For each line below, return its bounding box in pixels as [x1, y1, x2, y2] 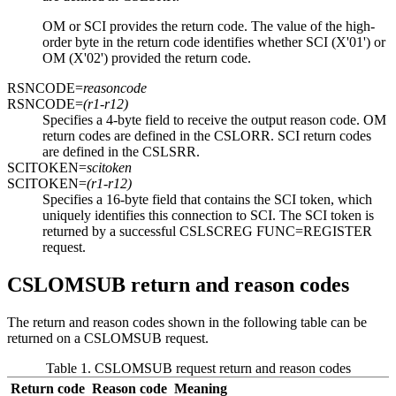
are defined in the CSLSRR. [42, 144, 200, 160]
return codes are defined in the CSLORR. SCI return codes [42, 128, 371, 144]
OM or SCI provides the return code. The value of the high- [42, 19, 375, 34]
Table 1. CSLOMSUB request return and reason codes [45, 360, 351, 376]
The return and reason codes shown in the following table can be [7, 314, 367, 330]
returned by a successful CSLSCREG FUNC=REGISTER [42, 224, 372, 240]
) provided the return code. [103, 50, 251, 66]
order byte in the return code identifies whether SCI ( [42, 34, 336, 50]
